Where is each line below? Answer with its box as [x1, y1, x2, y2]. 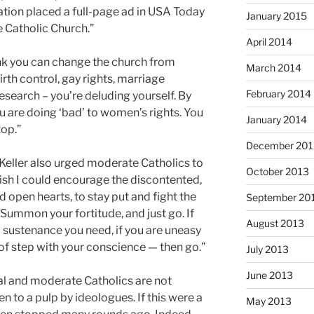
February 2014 [245, 88, 311, 100]
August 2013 [245, 217, 304, 230]
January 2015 [245, 10, 307, 22]
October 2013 [245, 165, 309, 178]
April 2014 [245, 36, 292, 48]
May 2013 [245, 295, 292, 308]
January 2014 [245, 114, 307, 126]
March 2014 [245, 62, 301, 74]
